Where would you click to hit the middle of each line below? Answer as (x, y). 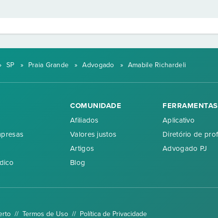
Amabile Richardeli (157, 65)
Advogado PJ (185, 148)
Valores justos (93, 134)
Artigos (82, 148)
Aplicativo (179, 120)
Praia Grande (48, 65)
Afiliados (84, 120)
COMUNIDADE (96, 105)
